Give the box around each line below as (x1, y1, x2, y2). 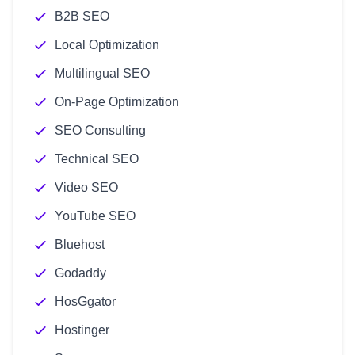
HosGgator (55, 295, 116, 308)
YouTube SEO (55, 209, 136, 223)
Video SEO (55, 181, 118, 194)
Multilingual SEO (55, 67, 150, 80)
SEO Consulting (55, 124, 146, 137)
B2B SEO (55, 10, 109, 23)
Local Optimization (55, 38, 159, 52)
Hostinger (55, 323, 109, 337)
